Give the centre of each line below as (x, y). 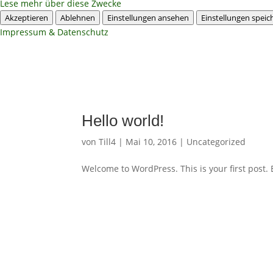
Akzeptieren (27, 17)
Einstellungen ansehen (148, 17)
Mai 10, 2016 (151, 141)
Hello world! (123, 120)
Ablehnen (78, 17)
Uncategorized (216, 141)
